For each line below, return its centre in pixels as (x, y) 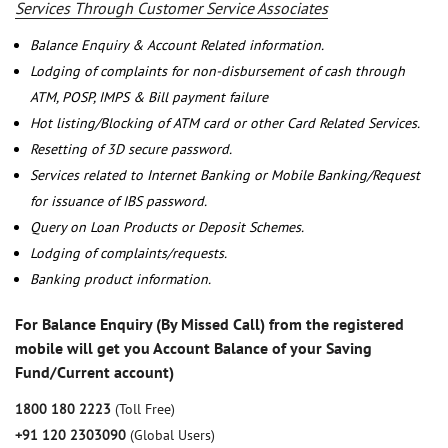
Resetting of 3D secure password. (131, 149)
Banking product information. (120, 279)
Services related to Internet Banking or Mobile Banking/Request (225, 175)
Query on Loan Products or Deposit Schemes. (167, 227)
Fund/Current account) (94, 372)
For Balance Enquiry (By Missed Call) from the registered (209, 324)
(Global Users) (172, 435)
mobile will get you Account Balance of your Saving (193, 348)
